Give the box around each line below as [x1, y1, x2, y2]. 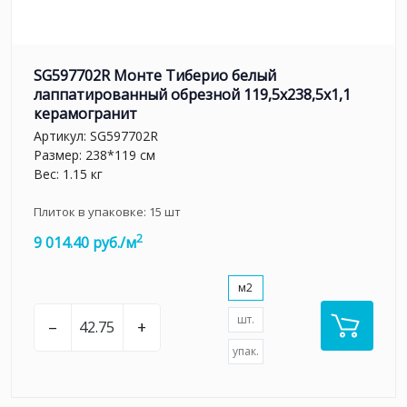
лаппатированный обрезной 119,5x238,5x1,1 [34, 84, 351, 104]
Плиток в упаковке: [34, 203, 149, 221]
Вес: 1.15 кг [34, 165, 103, 184]
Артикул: [34, 127, 90, 145]
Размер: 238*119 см [34, 146, 155, 164]
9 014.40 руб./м [34, 233, 136, 253]
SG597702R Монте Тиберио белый [34, 65, 276, 85]
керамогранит [34, 103, 137, 124]
